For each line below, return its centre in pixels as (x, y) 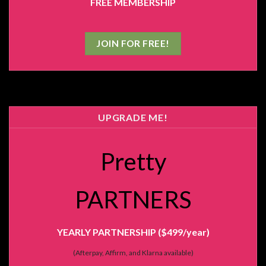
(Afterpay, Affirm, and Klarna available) (133, 253)
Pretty (133, 162)
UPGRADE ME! (133, 118)
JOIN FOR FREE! (133, 44)
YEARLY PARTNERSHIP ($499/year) (133, 232)
